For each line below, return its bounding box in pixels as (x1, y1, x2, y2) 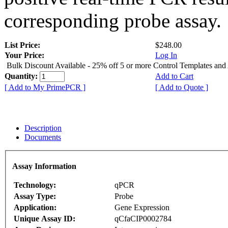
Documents (24, 132, 61, 141)
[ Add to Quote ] (155, 82, 208, 92)
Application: (14, 203, 56, 212)
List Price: (5, 40, 42, 49)
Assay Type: (14, 192, 56, 201)
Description (24, 123, 62, 132)
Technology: (14, 181, 56, 190)
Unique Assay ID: (14, 214, 75, 223)
